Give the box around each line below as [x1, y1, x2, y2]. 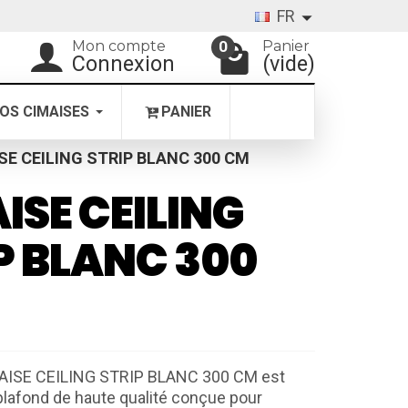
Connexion [72, 51, 175, 76]
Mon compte [72, 37, 166, 55]
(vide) [262, 51, 315, 76]
